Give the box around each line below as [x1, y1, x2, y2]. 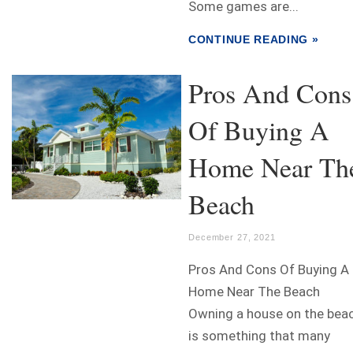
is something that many [188, 328, 330, 344]
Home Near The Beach [188, 284, 320, 300]
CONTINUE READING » [188, 33, 319, 46]
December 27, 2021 [188, 232, 276, 243]
